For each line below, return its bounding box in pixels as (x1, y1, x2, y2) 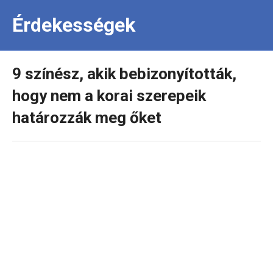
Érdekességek (12, 13, 135, 37)
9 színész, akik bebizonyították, (12, 65, 236, 83)
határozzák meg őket (12, 108, 161, 127)
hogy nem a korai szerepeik (12, 87, 206, 105)
